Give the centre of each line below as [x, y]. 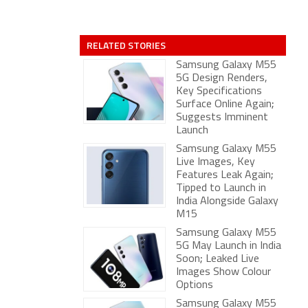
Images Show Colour [223, 272]
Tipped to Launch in [221, 188]
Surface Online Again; [225, 104]
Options [195, 285]
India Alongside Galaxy [227, 201]
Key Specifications [219, 91]
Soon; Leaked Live [218, 259]
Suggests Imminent [222, 118]
